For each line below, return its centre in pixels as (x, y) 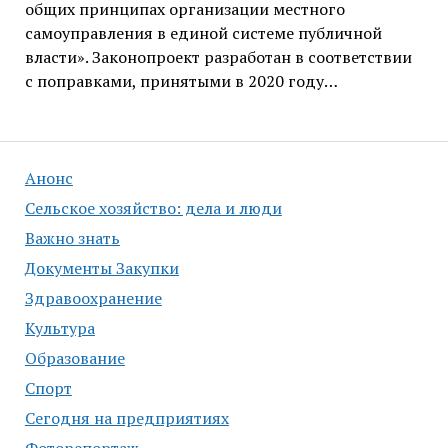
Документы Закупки (101, 268)
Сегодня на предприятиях (126, 418)
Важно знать (72, 238)
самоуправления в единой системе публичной (203, 33)
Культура (59, 328)
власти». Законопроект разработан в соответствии (218, 57)
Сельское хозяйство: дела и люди (153, 208)
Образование (74, 358)
